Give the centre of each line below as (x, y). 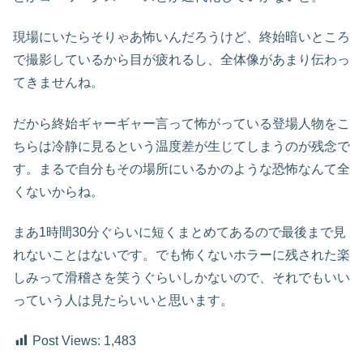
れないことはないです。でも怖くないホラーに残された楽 (181, 254)
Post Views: (66, 341)
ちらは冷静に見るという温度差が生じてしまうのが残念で (181, 146)
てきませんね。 (58, 83)
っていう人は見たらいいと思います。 (123, 300)
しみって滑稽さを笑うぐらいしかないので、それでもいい (181, 277)
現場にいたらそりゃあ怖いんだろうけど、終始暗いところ (181, 37)
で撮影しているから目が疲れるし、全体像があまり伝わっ (181, 60)
